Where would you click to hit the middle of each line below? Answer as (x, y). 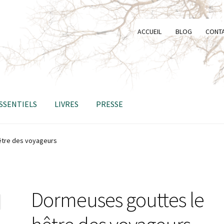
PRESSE (110, 104)
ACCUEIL (150, 31)
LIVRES (67, 104)
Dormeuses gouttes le (118, 200)
